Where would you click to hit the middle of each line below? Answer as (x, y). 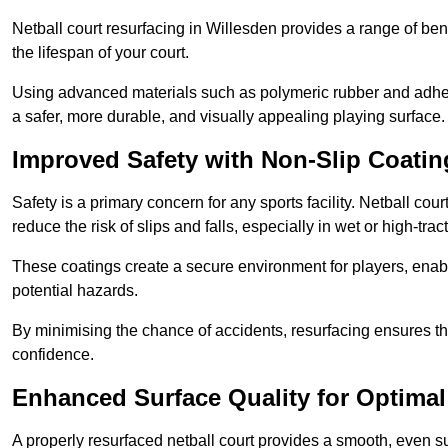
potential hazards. (75, 291)
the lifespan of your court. (100, 53)
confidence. (53, 355)
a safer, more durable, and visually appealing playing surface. (228, 117)
